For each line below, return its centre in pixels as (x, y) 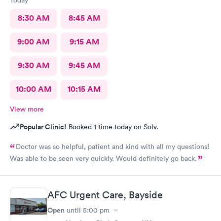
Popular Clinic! (43, 127)
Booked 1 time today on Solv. (112, 127)
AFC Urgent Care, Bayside (105, 195)
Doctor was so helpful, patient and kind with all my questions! (112, 146)
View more (27, 109)
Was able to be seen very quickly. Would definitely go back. (103, 158)
